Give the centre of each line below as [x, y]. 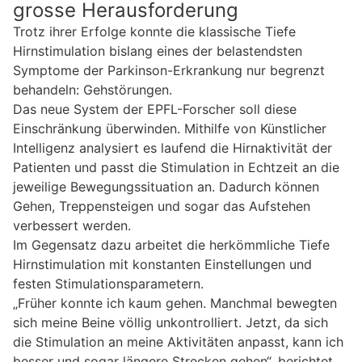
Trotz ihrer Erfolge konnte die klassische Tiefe [154, 31]
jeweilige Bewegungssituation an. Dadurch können [166, 186]
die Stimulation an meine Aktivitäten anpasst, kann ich [178, 341]
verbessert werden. [72, 225]
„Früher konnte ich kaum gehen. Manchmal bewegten [175, 303]
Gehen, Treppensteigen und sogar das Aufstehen [162, 206]
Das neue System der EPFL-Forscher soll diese [155, 109]
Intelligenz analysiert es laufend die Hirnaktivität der [173, 147]
